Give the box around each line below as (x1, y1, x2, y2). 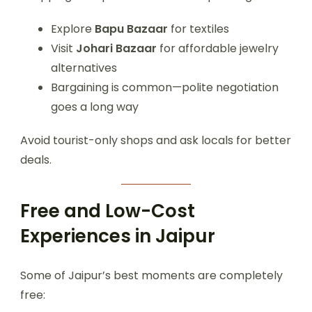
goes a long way (51, 99, 139, 116)
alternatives (51, 60, 117, 77)
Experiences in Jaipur (20, 224, 215, 249)
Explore (51, 21, 95, 38)
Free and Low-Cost (20, 198, 195, 224)
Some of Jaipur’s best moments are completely (20, 267, 283, 284)
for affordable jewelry (157, 40, 279, 57)
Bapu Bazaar (95, 21, 168, 38)
